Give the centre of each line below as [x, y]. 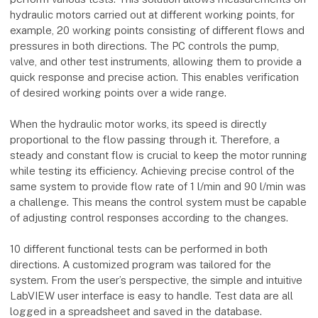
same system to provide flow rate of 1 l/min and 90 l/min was [158, 186]
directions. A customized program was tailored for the [141, 264]
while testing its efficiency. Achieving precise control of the [153, 170]
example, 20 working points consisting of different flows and [158, 30]
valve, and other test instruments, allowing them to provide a [156, 61]
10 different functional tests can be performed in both [139, 248]
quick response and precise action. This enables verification [155, 77]
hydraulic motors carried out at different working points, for [153, 14]
